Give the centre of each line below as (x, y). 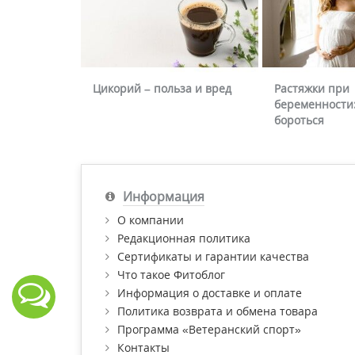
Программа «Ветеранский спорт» (209, 330)
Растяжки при (312, 89)
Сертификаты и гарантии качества (213, 257)
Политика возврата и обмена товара (218, 311)
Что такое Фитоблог (171, 275)
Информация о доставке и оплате (210, 293)
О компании (151, 220)
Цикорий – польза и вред (162, 89)
